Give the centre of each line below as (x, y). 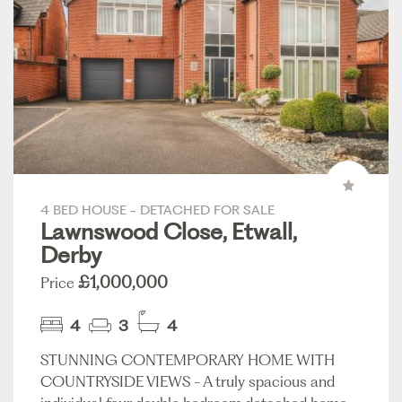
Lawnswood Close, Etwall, (168, 232)
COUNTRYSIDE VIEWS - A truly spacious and (188, 382)
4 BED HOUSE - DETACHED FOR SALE (157, 210)
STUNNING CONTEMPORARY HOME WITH (188, 360)
